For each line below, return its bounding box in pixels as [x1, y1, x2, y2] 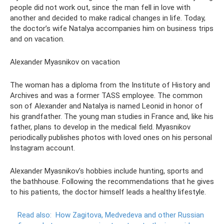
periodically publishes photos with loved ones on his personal [10, 132, 212, 142]
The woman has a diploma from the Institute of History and [10, 80, 210, 89]
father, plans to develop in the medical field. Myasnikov [10, 122, 190, 131]
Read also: [17, 210, 51, 219]
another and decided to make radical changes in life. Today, [10, 13, 205, 22]
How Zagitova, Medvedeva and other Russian [55, 210, 204, 219]
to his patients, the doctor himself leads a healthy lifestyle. [10, 187, 206, 196]
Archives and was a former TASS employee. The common [10, 90, 202, 100]
